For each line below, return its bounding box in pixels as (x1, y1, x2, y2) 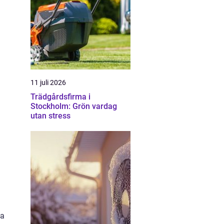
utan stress (30, 111, 70, 120)
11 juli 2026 (30, 78, 66, 86)
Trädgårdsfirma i (30, 92, 90, 101)
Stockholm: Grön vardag (30, 101, 117, 111)
